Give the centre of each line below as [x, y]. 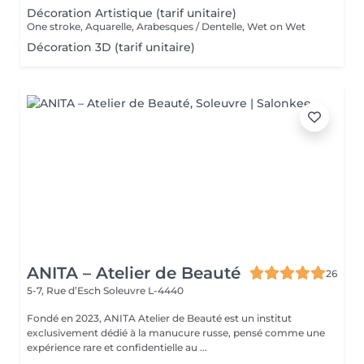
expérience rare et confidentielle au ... [117, 347]
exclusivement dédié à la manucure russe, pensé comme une [176, 333]
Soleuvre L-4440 [143, 290]
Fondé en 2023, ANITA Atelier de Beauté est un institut [82, 318]
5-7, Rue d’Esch [65, 290]
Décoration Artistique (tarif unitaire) [132, 13]
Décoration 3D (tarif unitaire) [111, 47]
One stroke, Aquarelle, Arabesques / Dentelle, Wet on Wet [166, 26]
